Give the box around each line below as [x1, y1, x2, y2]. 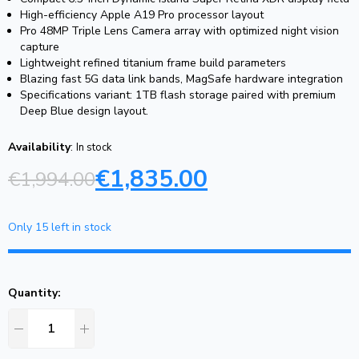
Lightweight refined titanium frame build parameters [20, 55, 286, 71]
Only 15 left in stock [8, 220, 111, 236]
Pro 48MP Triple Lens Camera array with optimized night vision [20, 23, 339, 39]
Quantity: [8, 285, 61, 301]
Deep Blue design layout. [20, 103, 148, 119]
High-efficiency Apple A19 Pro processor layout [20, 7, 264, 23]
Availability [8, 139, 71, 155]
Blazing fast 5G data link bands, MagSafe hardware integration [20, 71, 343, 87]
